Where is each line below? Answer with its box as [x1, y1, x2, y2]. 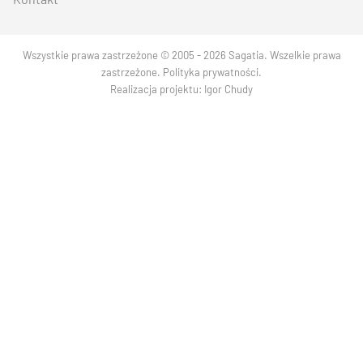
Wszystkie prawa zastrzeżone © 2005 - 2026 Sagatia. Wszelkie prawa [22, 48, 341, 62]
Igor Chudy [204, 82, 253, 96]
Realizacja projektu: [110, 82, 204, 96]
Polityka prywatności [163, 65, 258, 79]
